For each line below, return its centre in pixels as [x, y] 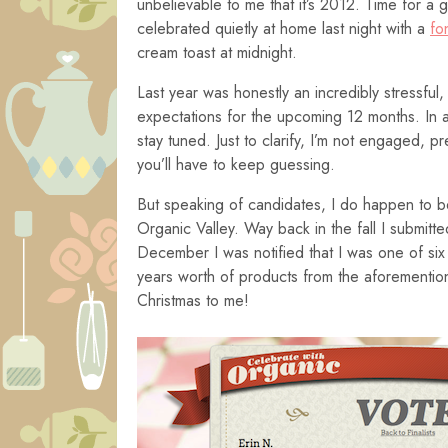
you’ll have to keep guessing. [236, 164]
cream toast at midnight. [217, 52]
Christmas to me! [193, 300]
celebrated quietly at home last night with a [283, 28]
